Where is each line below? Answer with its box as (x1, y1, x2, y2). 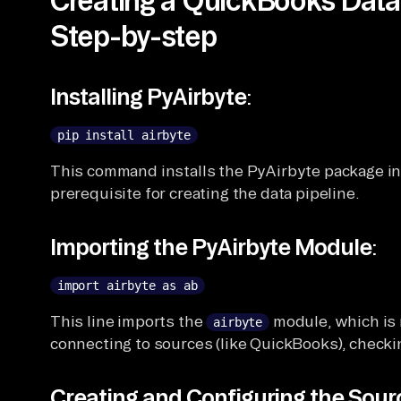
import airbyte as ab (57, 277, 198, 293)
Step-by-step (50, 19, 217, 52)
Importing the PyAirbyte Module (50, 233, 372, 260)
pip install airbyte (57, 127, 191, 142)
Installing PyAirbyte (50, 82, 246, 109)
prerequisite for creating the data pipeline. (50, 183, 360, 201)
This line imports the (50, 311, 207, 329)
